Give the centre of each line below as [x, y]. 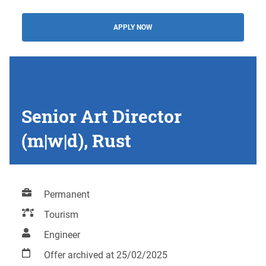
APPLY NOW [133, 27]
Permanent [67, 195]
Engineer [62, 235]
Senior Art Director [102, 116]
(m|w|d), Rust [76, 140]
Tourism [61, 215]
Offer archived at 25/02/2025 [106, 255]
